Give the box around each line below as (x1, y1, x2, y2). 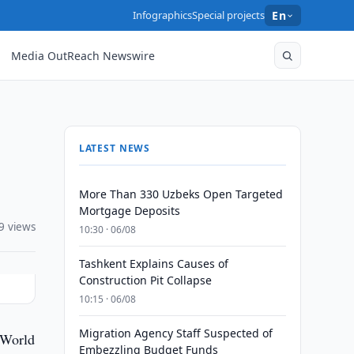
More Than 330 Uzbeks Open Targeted (78, 186, 283, 201)
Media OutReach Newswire (11, 47, 156, 63)
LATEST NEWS (78, 141, 151, 155)
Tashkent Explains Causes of (78, 256, 228, 271)
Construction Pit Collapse (78, 273, 212, 288)
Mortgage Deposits (78, 203, 180, 218)
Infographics (133, 8, 193, 22)
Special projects (192, 8, 265, 22)
